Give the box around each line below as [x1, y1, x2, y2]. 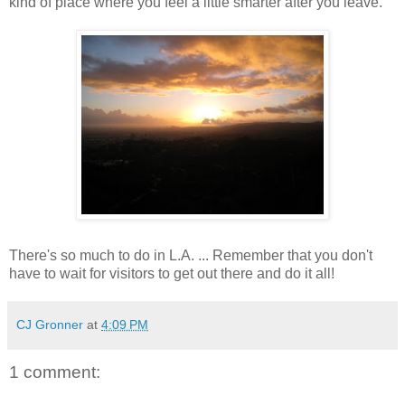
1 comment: [9, 363, 100, 382]
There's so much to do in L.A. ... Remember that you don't [9, 248, 372, 264]
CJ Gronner [16, 317, 83, 333]
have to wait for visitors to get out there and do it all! [9, 266, 334, 282]
